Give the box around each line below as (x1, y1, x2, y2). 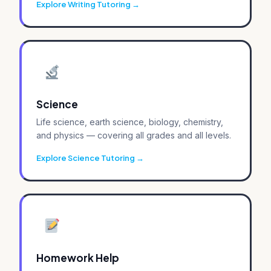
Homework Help (36, 250, 119, 264)
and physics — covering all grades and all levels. (36, 129, 231, 140)
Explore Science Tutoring (36, 152, 135, 163)
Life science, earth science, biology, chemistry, (36, 116, 223, 127)
